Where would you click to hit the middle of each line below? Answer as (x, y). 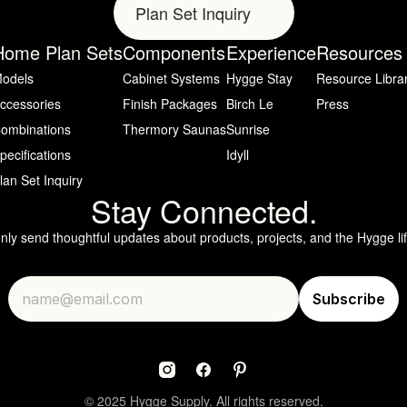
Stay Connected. (203, 210)
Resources (359, 52)
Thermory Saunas (174, 129)
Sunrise (248, 129)
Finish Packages (170, 104)
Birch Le (250, 104)
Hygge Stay (259, 78)
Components (174, 52)
